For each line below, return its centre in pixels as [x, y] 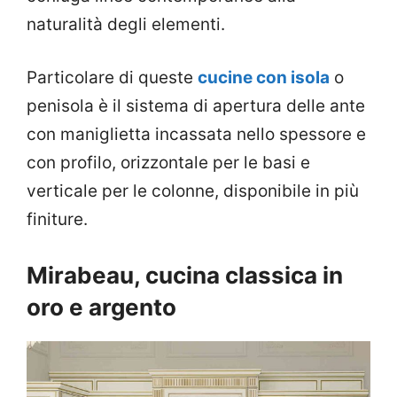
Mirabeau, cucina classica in [185, 275]
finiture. [57, 220]
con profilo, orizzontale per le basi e [168, 163]
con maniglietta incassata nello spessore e [196, 135]
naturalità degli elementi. [126, 24]
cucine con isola [264, 78]
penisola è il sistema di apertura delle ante [196, 106]
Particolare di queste [112, 78]
